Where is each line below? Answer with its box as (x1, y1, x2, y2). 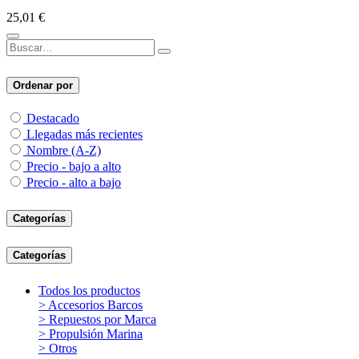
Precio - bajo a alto (26, 159, 121, 173)
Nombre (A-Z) (26, 143, 101, 157)
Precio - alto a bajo (26, 175, 121, 189)
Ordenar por (13, 79, 73, 91)
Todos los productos (38, 284, 140, 298)
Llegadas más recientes (26, 127, 143, 141)
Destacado (26, 111, 79, 125)
